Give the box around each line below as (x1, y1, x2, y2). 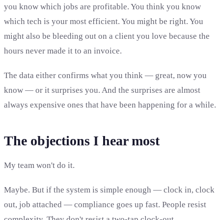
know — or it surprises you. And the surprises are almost (4, 85, 200, 95)
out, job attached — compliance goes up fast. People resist (4, 200, 206, 210)
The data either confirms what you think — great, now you (4, 71, 207, 81)
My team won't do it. (4, 161, 75, 170)
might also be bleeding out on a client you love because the (4, 31, 210, 41)
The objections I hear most (4, 133, 160, 149)
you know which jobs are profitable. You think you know (4, 2, 201, 12)
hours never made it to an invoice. (4, 46, 122, 56)
